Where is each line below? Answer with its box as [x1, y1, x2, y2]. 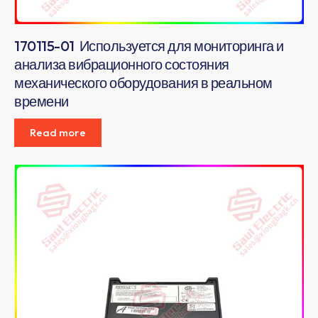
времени [14, 92, 69, 110]
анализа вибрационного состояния [14, 55, 229, 73]
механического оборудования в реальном [14, 73, 273, 92]
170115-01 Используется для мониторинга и [14, 36, 284, 55]
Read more [30, 125, 86, 139]
